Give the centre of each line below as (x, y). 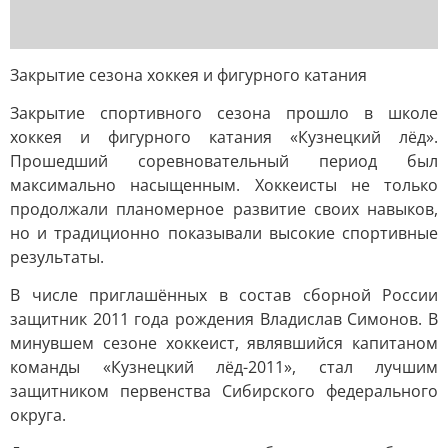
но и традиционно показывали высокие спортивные (224, 233)
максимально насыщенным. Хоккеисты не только (224, 185)
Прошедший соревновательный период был (224, 161)
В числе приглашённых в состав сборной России (224, 295)
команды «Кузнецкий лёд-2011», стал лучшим (224, 367)
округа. (38, 415)
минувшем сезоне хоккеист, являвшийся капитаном (224, 343)
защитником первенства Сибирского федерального (224, 391)
